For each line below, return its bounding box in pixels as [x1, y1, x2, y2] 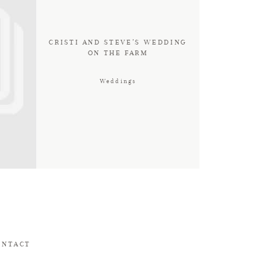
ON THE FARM [87, 49, 148, 58]
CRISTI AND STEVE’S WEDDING [49, 38, 188, 47]
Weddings [99, 77, 137, 85]
